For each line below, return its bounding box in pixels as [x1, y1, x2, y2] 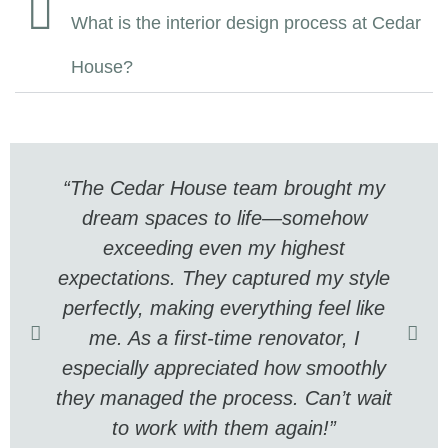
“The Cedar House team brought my [63, 176, 385, 199]
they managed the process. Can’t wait [56, 386, 392, 409]
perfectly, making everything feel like [63, 296, 385, 319]
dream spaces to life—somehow [81, 206, 367, 229]
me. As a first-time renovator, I [88, 326, 360, 349]
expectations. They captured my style [58, 266, 390, 289]
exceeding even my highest [103, 236, 345, 259]
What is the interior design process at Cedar [71, 12, 421, 33]
